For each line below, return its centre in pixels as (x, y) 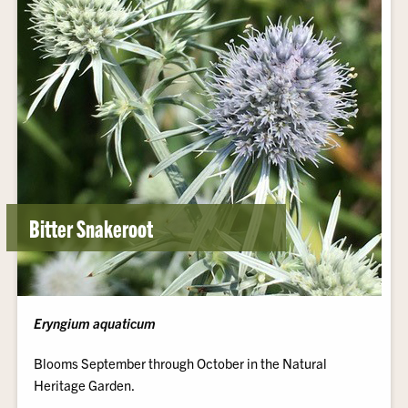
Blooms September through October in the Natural (181, 363)
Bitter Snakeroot (92, 227)
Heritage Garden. (85, 385)
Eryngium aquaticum (95, 323)
